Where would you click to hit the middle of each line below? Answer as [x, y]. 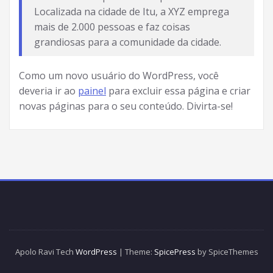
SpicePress [175, 252]
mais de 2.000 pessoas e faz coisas [112, 27]
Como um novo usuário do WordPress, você [119, 76]
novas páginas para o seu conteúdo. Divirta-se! [126, 106]
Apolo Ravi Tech [45, 252]
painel [92, 91]
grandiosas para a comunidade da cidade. [128, 42]
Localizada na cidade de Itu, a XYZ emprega [132, 12]
